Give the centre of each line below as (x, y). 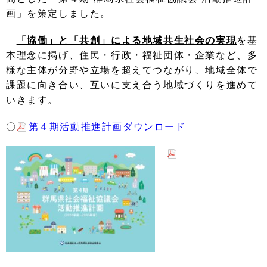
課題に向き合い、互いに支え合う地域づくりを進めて (132, 85)
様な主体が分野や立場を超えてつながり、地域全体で (132, 70)
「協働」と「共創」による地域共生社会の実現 (127, 40)
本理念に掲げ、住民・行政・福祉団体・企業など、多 (132, 55)
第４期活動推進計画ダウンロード (107, 127)
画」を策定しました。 (58, 13)
